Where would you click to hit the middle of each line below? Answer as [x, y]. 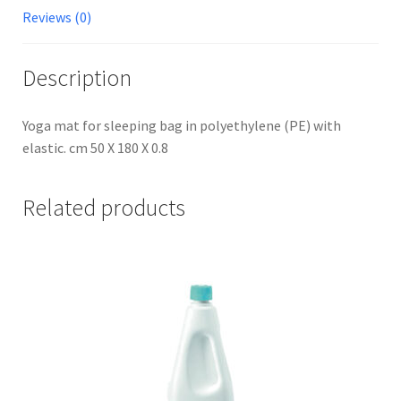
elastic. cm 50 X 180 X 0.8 [95, 148]
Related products [104, 208]
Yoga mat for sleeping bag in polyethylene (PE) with [182, 126]
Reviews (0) [57, 17]
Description [77, 77]
